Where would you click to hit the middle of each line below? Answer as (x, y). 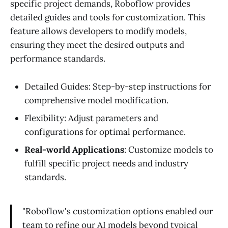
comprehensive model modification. (96, 100)
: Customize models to (169, 149)
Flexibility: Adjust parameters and (91, 118)
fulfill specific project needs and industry (106, 163)
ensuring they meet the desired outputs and (97, 45)
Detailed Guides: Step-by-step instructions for (118, 86)
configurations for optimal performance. (105, 132)
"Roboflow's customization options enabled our (118, 211)
